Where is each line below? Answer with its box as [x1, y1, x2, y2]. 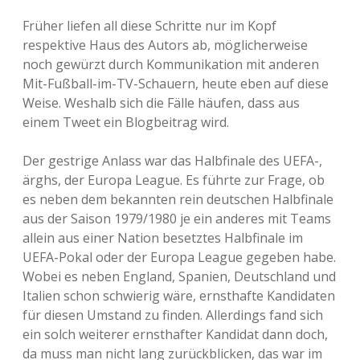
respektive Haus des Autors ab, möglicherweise [22, 36, 308, 54]
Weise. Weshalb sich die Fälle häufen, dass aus [22, 94, 300, 112]
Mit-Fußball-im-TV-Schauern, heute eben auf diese [22, 75, 329, 92]
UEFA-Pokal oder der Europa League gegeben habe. [22, 248, 336, 266]
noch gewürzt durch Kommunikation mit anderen [22, 55, 319, 73]
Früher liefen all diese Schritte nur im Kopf [22, 17, 276, 35]
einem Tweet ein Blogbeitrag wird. [22, 113, 229, 131]
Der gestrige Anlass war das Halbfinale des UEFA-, [22, 152, 322, 170]
